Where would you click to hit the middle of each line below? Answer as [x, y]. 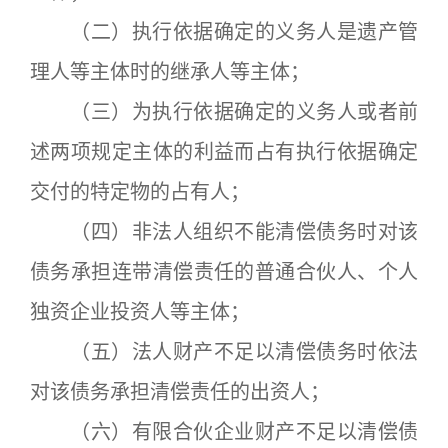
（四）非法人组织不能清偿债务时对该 [224, 232]
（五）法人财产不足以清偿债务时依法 [224, 352]
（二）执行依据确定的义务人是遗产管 [224, 32]
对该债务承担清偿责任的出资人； [180, 392]
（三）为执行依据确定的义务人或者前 [224, 112]
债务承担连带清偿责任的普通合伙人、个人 [224, 272]
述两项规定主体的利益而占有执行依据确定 [224, 152]
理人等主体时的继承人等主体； [170, 72]
